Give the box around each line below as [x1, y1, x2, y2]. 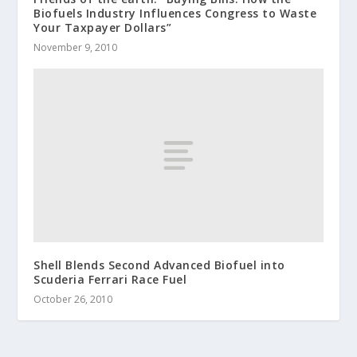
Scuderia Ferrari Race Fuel [33, 271, 187, 287]
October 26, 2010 [33, 292, 113, 306]
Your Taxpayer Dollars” [33, 19, 172, 35]
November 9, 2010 [33, 40, 118, 54]
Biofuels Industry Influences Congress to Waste [33, 5, 317, 21]
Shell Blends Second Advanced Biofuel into [33, 257, 285, 273]
